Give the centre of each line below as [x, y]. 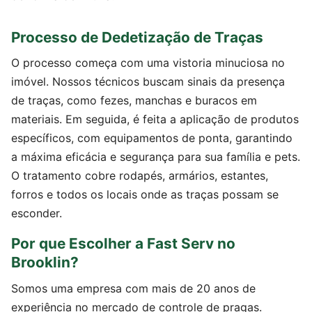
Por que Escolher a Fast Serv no [123, 244]
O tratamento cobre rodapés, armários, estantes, [140, 176]
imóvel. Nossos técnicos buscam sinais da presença [148, 82]
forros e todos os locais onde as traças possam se [145, 195]
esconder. [37, 213]
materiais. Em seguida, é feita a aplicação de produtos [155, 119]
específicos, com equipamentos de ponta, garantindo [152, 138]
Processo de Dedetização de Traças [137, 37]
